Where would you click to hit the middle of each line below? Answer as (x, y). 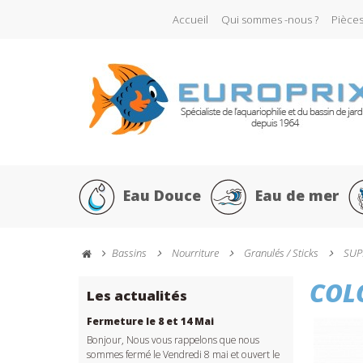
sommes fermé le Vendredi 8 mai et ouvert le (183, 354)
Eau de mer (297, 195)
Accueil (190, 19)
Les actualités (137, 295)
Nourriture (195, 253)
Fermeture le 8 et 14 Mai (150, 321)
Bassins (129, 253)
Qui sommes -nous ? (270, 19)
